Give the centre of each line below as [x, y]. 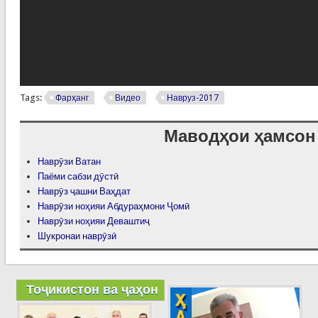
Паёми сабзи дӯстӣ [78, 176]
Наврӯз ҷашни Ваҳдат [84, 191]
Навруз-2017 [192, 98]
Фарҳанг [72, 98]
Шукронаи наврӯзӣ [77, 236]
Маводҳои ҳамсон [240, 136]
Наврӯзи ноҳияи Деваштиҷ [93, 221]
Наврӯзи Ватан [69, 161]
